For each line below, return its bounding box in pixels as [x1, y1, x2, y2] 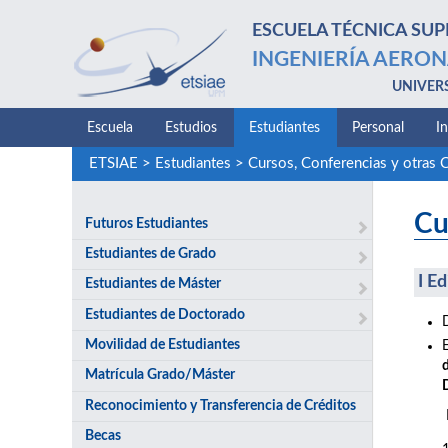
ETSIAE [88, 156, 138, 172]
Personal [352, 121, 404, 135]
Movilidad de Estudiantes [85, 338, 241, 352]
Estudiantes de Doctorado [85, 307, 246, 322]
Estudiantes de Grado [85, 246, 217, 261]
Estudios [165, 121, 217, 135]
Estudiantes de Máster [85, 277, 222, 292]
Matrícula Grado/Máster [85, 368, 236, 383]
